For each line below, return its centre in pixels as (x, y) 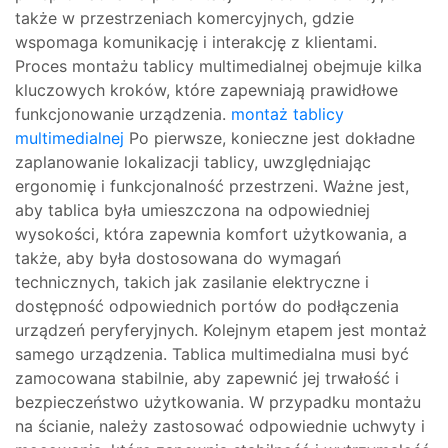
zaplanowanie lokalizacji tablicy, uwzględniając (193, 162)
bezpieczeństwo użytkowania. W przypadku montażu (218, 402)
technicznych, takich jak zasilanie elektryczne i (192, 282)
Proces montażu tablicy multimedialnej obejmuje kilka (218, 66)
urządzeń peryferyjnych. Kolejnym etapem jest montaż (221, 330)
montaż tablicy (287, 114)
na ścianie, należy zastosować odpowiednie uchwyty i (220, 426)
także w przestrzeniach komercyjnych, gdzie (184, 18)
